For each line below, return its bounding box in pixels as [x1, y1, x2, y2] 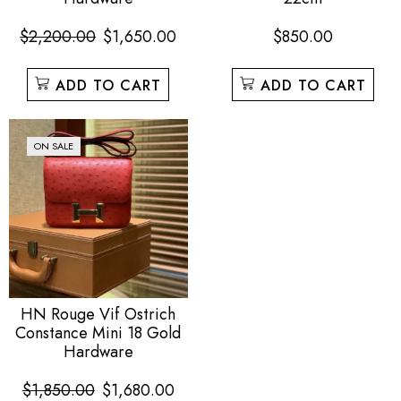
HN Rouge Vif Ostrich [21, 302, 176, 326]
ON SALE [34, 139, 73, 154]
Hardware [63, 339, 133, 363]
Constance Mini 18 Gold [15, 320, 182, 345]
